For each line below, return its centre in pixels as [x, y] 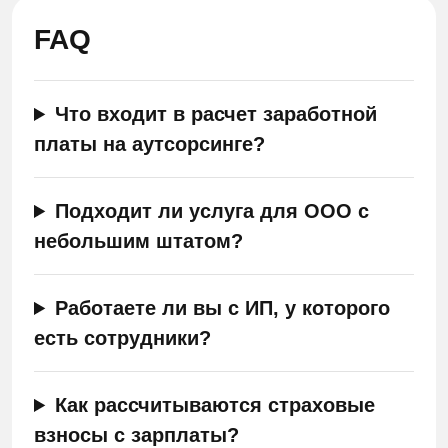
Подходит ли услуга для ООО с [212, 211]
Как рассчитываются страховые [215, 405]
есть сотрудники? [122, 338]
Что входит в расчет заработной [216, 114]
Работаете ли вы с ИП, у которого [223, 308]
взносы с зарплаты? [136, 435]
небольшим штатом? [138, 241]
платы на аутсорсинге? [149, 144]
